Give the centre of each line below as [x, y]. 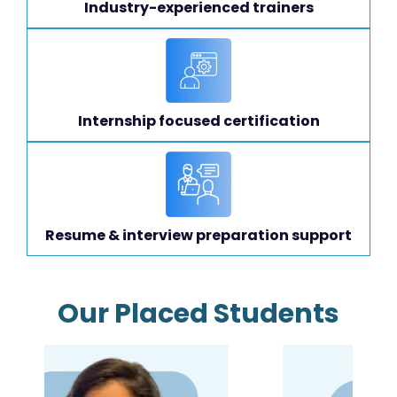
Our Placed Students [198, 313]
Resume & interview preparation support [198, 235]
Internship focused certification [198, 121]
